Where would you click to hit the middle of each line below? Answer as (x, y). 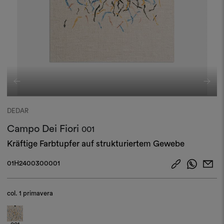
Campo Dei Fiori (44, 129)
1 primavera (36, 193)
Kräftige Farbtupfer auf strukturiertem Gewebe (96, 143)
